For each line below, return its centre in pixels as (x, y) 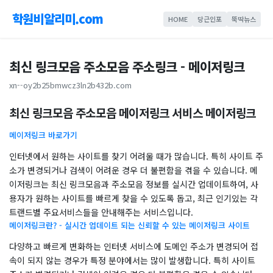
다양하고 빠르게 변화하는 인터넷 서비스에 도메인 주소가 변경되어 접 (134, 246)
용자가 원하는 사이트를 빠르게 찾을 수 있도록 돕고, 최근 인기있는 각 (133, 198)
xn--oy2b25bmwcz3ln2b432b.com (70, 85)
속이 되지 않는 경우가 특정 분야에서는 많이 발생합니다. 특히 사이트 (132, 260)
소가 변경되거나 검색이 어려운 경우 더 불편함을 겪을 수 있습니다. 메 (133, 170)
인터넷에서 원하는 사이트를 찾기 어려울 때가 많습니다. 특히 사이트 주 (136, 156)
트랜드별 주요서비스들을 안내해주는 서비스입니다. (101, 212)
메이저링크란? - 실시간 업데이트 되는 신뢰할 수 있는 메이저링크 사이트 (129, 225)
